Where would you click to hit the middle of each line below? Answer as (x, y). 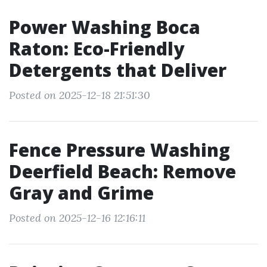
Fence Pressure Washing (119, 150)
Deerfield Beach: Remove (122, 171)
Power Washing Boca (105, 27)
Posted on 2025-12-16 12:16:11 (77, 218)
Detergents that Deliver (118, 70)
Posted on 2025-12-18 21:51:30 (80, 95)
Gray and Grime (81, 193)
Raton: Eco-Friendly (97, 49)
